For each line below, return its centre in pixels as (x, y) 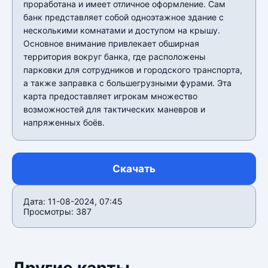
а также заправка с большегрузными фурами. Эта (127, 83)
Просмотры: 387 (57, 211)
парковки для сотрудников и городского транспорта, (133, 69)
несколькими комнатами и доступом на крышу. (122, 30)
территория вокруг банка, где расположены (115, 56)
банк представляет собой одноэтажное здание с (124, 17)
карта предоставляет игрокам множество (110, 96)
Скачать (134, 168)
